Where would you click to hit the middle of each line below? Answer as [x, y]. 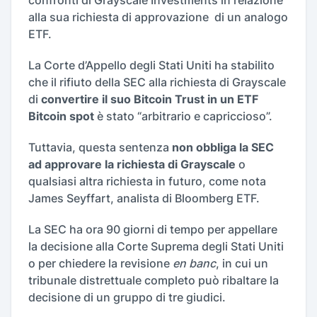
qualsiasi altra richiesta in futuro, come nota [147, 181]
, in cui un [242, 263]
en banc [194, 263]
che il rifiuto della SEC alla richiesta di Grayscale [157, 82]
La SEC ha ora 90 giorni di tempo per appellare [153, 229]
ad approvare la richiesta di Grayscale [132, 164]
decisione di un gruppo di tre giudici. [127, 297]
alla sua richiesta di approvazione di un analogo [158, 17]
